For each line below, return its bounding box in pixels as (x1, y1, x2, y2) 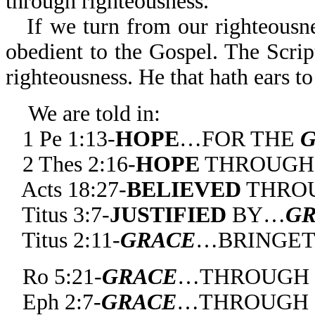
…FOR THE (179, 127, 300, 151)
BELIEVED (127, 177, 241, 202)
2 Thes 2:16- (22, 152, 136, 176)
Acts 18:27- (21, 177, 127, 202)
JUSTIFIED (110, 202, 226, 227)
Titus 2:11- (22, 228, 120, 252)
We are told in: (28, 101, 160, 126)
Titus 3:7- (22, 202, 110, 227)
